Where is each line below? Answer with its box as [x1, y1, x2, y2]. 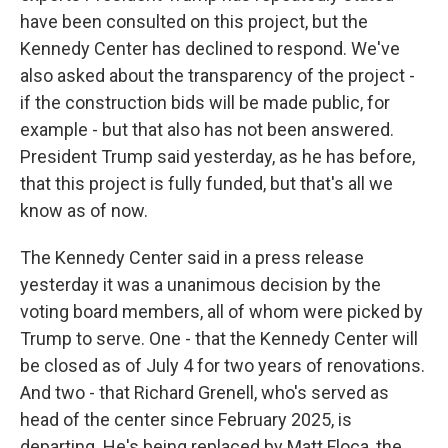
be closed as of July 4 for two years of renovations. [20, 355, 425, 376]
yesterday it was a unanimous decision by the [20, 274, 381, 295]
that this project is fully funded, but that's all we [20, 173, 393, 194]
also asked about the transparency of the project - [20, 65, 415, 86]
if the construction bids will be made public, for [20, 92, 390, 113]
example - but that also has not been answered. [20, 119, 394, 140]
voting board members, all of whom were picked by [20, 301, 423, 322]
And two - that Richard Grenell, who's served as [20, 382, 389, 403]
